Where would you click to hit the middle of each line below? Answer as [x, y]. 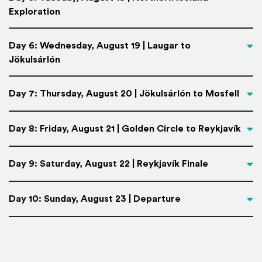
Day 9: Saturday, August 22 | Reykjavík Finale [108, 164]
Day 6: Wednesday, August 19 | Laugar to [100, 46]
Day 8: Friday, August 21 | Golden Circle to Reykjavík [125, 129]
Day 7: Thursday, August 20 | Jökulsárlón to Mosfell [124, 94]
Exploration [35, 12]
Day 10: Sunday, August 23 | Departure [95, 199]
